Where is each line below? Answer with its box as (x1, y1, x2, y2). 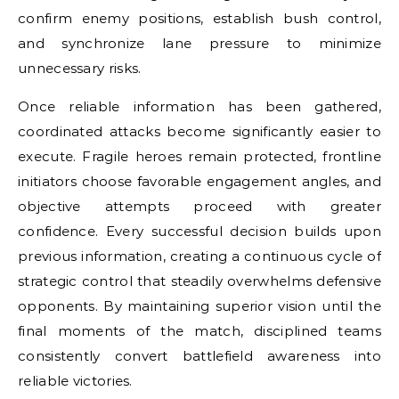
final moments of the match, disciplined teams (18, 322, 381, 339)
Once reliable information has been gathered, (18, 98, 381, 115)
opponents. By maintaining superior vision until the (18, 297, 381, 314)
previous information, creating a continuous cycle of (18, 248, 381, 265)
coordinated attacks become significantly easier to (18, 123, 381, 140)
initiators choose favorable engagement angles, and (18, 173, 381, 190)
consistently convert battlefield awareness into (18, 347, 381, 364)
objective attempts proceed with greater (18, 198, 381, 215)
